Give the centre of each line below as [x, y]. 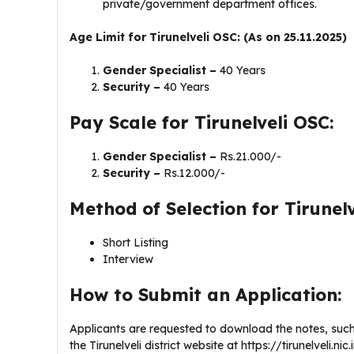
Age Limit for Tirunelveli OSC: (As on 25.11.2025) [208, 37]
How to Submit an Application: [205, 295]
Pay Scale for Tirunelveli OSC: [201, 122]
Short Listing [137, 243]
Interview [130, 259]
